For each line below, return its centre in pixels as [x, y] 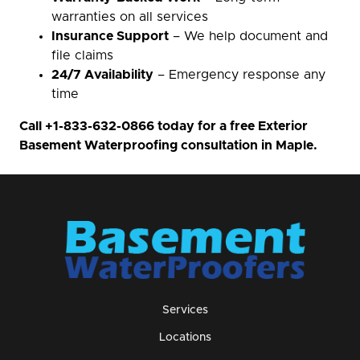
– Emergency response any [239, 75]
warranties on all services [130, 17]
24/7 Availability [102, 75]
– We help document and [248, 36]
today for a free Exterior [231, 126]
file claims [82, 55]
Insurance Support [110, 36]
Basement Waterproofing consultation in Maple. [168, 145]
